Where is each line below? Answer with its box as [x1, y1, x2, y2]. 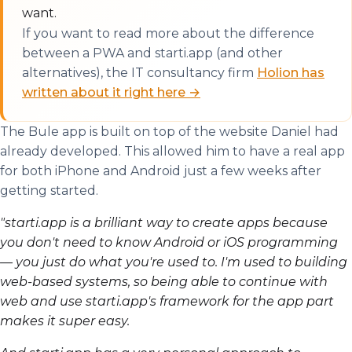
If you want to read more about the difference [22, 26, 314, 42]
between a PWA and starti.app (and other [22, 46, 283, 61]
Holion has [257, 65, 324, 81]
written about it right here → [22, 85, 200, 101]
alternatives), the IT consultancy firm [22, 65, 257, 81]
